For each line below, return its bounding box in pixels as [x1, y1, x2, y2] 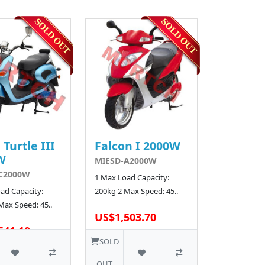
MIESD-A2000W [95, 154, 157, 166]
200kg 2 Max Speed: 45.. [95, 185, 179, 196]
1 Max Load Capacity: [95, 172, 170, 183]
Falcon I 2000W [95, 137, 181, 154]
